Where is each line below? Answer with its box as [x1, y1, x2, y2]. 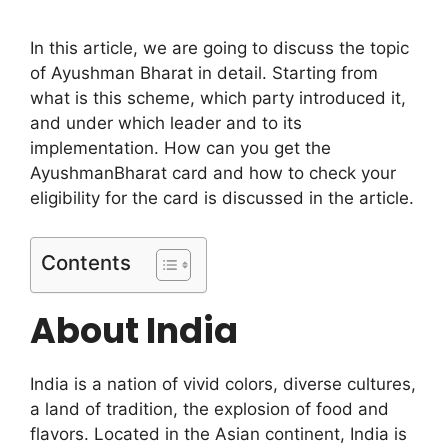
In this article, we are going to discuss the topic [30, 38, 409, 59]
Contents [41, 249, 131, 275]
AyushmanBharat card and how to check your [30, 163, 396, 184]
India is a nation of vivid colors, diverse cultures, [30, 373, 416, 394]
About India [30, 305, 238, 355]
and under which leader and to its [30, 113, 302, 134]
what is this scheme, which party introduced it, [30, 88, 406, 109]
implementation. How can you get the [30, 138, 331, 159]
